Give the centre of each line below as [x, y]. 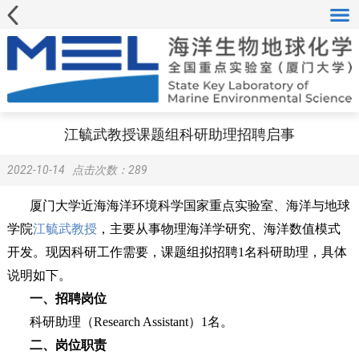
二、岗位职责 [68, 345]
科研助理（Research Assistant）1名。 [131, 322]
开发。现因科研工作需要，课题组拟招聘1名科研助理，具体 [177, 252]
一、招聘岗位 [68, 299]
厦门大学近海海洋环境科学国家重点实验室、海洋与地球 [190, 206]
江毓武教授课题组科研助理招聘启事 [179, 134]
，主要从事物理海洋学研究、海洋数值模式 [218, 229]
